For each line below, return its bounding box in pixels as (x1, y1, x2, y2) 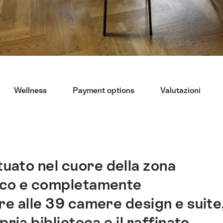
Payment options (72, 85, 134, 95)
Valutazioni (160, 85, 201, 95)
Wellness (13, 85, 47, 95)
